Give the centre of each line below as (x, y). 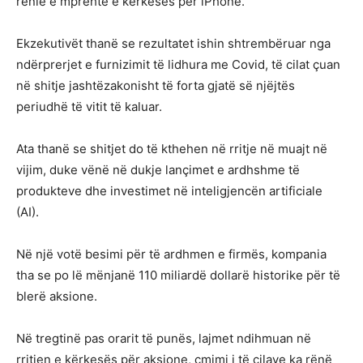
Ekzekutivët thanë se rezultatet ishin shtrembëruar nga (173, 43)
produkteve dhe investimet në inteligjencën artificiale (169, 190)
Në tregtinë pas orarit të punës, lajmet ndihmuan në (164, 338)
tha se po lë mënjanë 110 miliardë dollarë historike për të (178, 275)
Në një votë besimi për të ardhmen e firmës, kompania (171, 254)
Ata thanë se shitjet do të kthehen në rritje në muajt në (172, 148)
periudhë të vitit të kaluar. (89, 106)
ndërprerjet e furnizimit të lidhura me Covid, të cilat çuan (178, 64)
